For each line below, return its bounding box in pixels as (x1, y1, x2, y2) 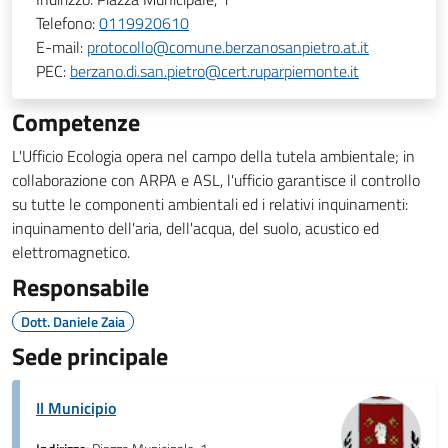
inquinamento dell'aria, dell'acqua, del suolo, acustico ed (12, 216, 379, 240)
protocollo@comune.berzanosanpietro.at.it (87, 35, 369, 59)
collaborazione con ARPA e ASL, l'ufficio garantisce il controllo (12, 168, 420, 192)
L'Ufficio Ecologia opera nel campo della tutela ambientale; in (12, 144, 415, 168)
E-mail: (36, 35, 87, 59)
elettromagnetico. (12, 240, 130, 264)
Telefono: (36, 11, 99, 35)
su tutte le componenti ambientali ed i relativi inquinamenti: (12, 192, 408, 216)
